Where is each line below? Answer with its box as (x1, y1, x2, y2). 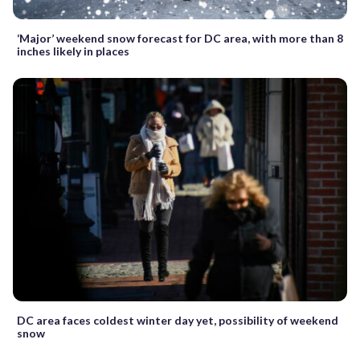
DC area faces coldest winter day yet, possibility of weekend (17, 313, 338, 327)
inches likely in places (17, 44, 129, 59)
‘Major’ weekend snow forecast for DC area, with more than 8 (17, 31, 343, 46)
